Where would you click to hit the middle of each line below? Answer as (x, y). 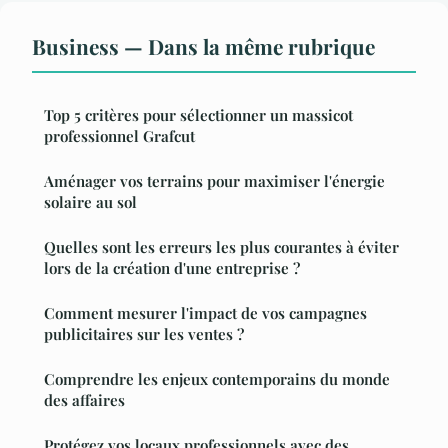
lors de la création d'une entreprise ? (172, 268)
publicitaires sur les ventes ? (144, 334)
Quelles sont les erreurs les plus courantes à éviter (221, 247)
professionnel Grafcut (119, 136)
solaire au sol (90, 202)
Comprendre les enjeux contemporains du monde (217, 379)
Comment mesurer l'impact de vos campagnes (205, 313)
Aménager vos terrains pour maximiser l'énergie (214, 181)
